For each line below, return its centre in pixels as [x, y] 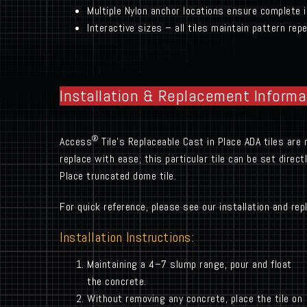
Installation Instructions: [127, 237]
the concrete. [117, 282]
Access [76, 142]
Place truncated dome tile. [118, 176]
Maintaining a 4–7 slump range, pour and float [189, 265]
